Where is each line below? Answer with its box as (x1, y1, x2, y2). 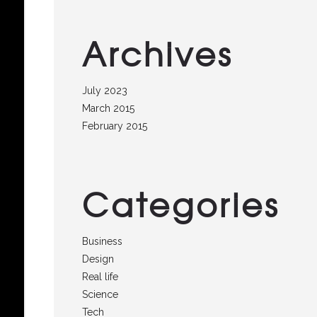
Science (82, 289, 118, 300)
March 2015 (82, 103, 134, 114)
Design (82, 253, 114, 265)
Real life (82, 271, 118, 282)
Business (82, 236, 122, 247)
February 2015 (82, 120, 147, 132)
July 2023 (82, 85, 127, 96)
